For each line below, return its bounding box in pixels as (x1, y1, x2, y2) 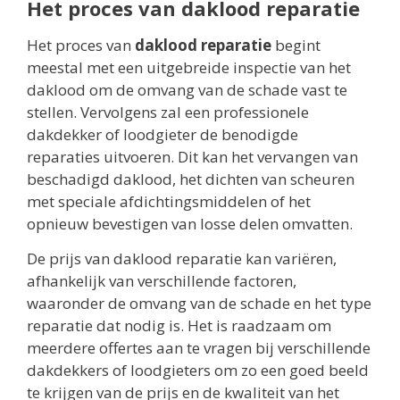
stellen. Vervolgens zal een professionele (27, 101, 309, 122)
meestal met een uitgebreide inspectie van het (27, 56, 351, 78)
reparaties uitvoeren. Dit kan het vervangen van (27, 146, 358, 167)
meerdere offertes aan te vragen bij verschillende (27, 337, 371, 359)
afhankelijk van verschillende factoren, (27, 271, 296, 292)
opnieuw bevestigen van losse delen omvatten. (27, 212, 353, 234)
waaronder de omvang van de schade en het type (27, 293, 371, 314)
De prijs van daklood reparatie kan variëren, (27, 248, 337, 270)
